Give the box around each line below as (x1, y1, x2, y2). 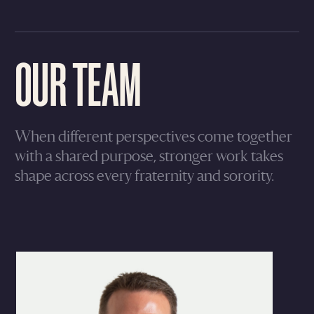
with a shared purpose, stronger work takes (15, 149, 283, 165)
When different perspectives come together (15, 130, 292, 145)
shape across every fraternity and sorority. (15, 169, 274, 184)
